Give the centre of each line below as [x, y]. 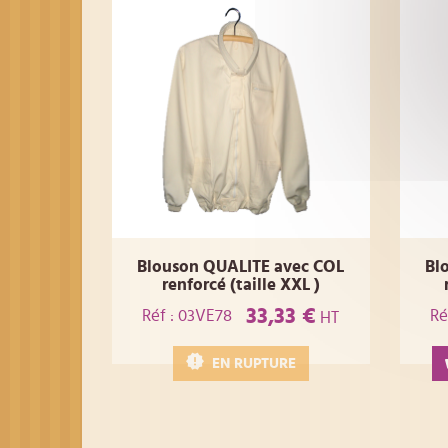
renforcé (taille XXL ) [240, 285]
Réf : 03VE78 [187, 316]
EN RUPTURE [253, 363]
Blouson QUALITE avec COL [241, 267]
